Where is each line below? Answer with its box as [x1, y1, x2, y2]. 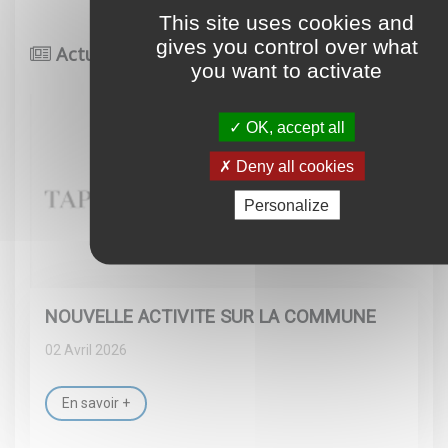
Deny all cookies [232, 157, 355, 174]
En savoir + [62, 394, 130, 411]
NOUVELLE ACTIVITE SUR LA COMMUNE [45, 305, 376, 327]
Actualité [51, 41, 134, 66]
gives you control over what [155, 34, 418, 57]
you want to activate [191, 58, 383, 81]
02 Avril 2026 [45, 341, 127, 358]
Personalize [244, 196, 330, 213]
